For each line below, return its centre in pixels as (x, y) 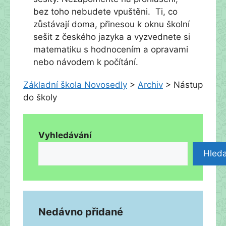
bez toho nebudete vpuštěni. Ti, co (105, 12)
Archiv (150, 85)
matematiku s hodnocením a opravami (111, 49)
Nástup (188, 85)
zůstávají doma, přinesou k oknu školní (111, 24)
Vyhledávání (65, 135)
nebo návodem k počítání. (86, 62)
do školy (40, 97)
